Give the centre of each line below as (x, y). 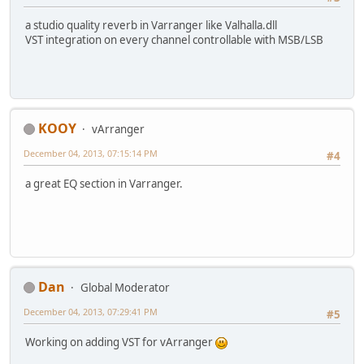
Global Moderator (125, 287)
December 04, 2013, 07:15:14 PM (91, 153)
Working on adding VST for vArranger (120, 342)
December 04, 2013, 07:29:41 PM (91, 311)
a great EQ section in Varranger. (104, 184)
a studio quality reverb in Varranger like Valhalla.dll (151, 26)
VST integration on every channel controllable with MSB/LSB (174, 40)
